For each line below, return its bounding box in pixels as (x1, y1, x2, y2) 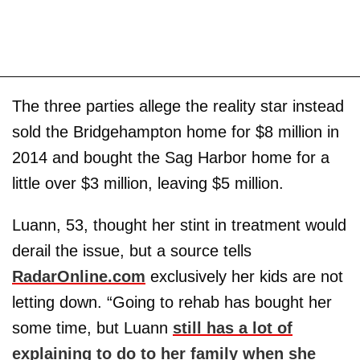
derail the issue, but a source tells (12, 242, 252, 260)
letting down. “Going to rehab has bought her (12, 293, 332, 311)
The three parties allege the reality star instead (12, 97, 344, 115)
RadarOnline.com (12, 268, 145, 285)
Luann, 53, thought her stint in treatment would (12, 216, 346, 234)
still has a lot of (173, 319, 292, 337)
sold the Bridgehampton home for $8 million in (12, 123, 339, 141)
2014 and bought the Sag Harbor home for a (12, 149, 329, 166)
